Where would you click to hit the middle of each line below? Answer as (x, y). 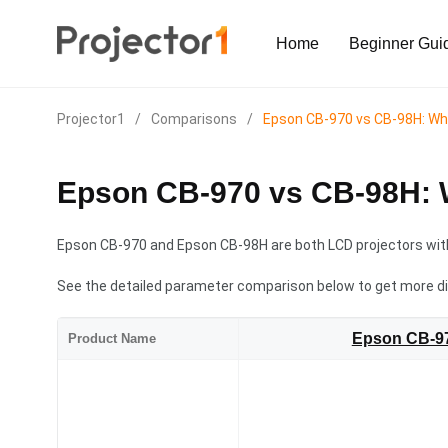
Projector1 (91, 119)
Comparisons (194, 119)
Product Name (112, 339)
